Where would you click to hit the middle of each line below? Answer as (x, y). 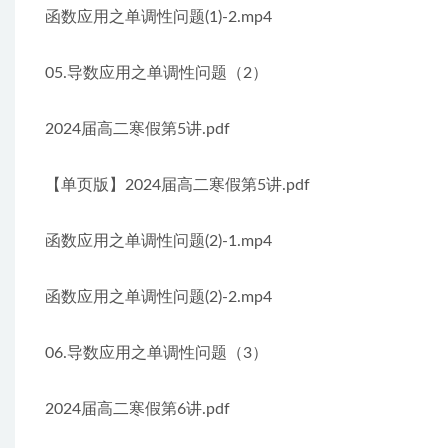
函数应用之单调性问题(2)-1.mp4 (158, 241)
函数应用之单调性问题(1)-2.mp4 (158, 17)
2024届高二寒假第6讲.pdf (137, 409)
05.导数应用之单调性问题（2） (156, 73)
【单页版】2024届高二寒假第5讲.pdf (177, 185)
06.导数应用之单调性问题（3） (156, 353)
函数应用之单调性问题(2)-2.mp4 (158, 297)
